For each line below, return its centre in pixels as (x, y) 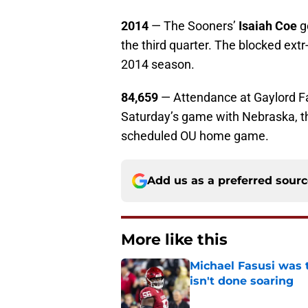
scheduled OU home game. (195, 136)
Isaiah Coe (268, 26)
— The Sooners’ (194, 26)
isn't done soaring (242, 281)
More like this (174, 240)
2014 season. (158, 65)
